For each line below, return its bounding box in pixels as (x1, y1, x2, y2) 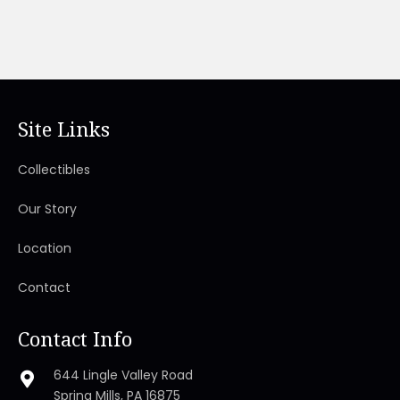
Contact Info (18, 324, 132, 352)
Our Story (18, 199, 77, 218)
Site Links (18, 114, 110, 142)
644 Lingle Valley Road (54, 365, 193, 384)
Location (18, 238, 71, 257)
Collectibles (18, 160, 90, 179)
